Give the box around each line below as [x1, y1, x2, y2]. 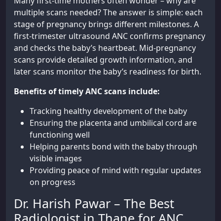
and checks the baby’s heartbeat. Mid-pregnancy [14, 42, 196, 53]
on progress [30, 176, 75, 187]
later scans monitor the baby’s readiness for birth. [14, 66, 201, 77]
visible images [30, 152, 82, 164]
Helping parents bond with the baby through [30, 141, 197, 152]
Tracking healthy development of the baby [30, 105, 187, 116]
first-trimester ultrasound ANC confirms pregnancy [14, 30, 205, 41]
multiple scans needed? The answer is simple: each [14, 6, 203, 18]
